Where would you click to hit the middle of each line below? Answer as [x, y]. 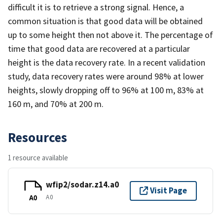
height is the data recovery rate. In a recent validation [107, 62]
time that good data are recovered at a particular [99, 48]
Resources [37, 137]
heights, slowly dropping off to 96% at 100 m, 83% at [106, 90]
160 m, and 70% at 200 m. [56, 104]
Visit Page [168, 191]
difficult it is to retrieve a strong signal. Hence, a [96, 7]
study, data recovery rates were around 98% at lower [106, 76]
